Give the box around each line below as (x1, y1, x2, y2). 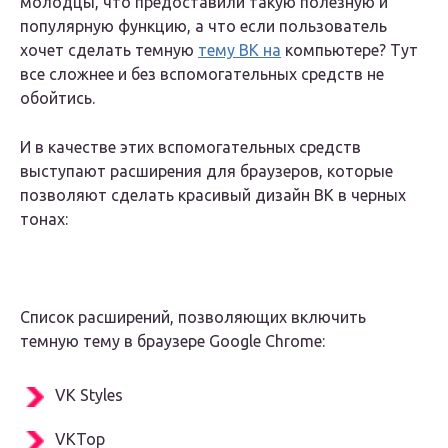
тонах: (20, 210, 68, 229)
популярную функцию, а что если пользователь (20, 17, 387, 36)
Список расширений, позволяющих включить (20, 308, 366, 327)
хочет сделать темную (20, 41, 198, 60)
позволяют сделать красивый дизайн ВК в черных (20, 186, 406, 205)
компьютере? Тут (281, 41, 418, 60)
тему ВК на (198, 41, 281, 60)
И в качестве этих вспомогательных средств (20, 138, 361, 157)
